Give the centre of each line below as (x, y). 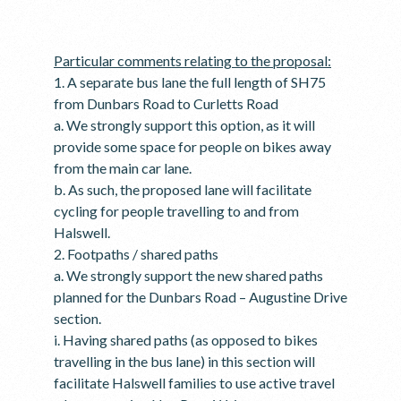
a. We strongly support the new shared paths (188, 275)
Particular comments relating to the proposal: (192, 60)
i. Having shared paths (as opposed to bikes (186, 340)
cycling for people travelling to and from (176, 211)
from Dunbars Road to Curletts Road (166, 103)
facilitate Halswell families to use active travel (194, 383)
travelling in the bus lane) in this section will (184, 361)
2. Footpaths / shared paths (136, 254)
